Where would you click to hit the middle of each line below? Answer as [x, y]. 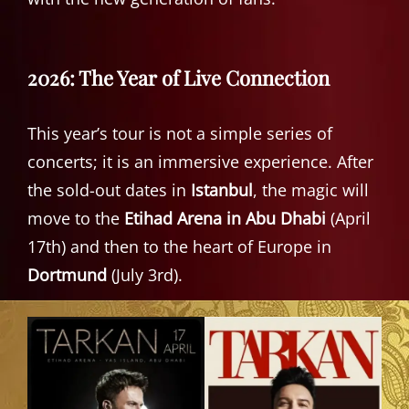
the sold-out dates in [109, 189]
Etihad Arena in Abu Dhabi [225, 218]
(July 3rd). [145, 274]
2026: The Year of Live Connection [178, 77]
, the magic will [311, 189]
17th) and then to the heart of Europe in [179, 246]
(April [348, 218]
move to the [76, 218]
